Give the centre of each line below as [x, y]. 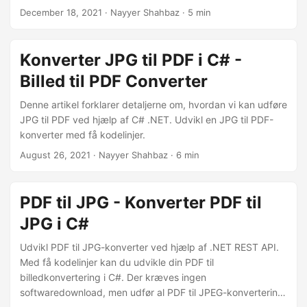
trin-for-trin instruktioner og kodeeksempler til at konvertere [153, 7]
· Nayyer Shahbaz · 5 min [157, 12]
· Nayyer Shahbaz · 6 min [145, 155]
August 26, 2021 [55, 155]
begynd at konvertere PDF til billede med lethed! [129, 37]
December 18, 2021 [61, 12]
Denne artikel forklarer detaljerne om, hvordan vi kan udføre [153, 105]
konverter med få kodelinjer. [83, 135]
